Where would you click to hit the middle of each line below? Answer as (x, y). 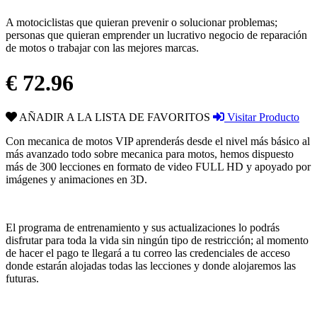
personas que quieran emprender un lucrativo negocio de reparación (156, 35)
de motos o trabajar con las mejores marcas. (102, 48)
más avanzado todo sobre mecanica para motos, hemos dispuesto (150, 154)
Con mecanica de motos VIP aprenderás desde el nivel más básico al (158, 142)
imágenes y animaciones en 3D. (76, 180)
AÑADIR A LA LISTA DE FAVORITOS (114, 117)
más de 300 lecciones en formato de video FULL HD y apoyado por (158, 167)
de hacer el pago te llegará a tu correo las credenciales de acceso (148, 253)
